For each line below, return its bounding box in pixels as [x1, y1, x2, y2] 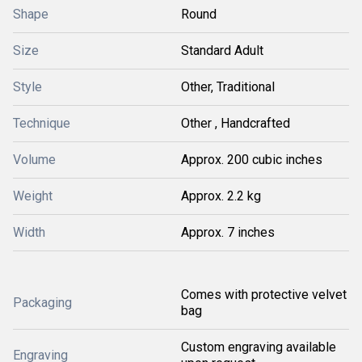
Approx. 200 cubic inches [181, 152, 322, 167]
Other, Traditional [181, 79, 275, 95]
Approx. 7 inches [181, 225, 275, 240]
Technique [13, 116, 70, 131]
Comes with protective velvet [181, 287, 347, 302]
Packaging [13, 295, 72, 310]
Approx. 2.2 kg [181, 188, 261, 204]
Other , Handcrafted [181, 116, 290, 131]
